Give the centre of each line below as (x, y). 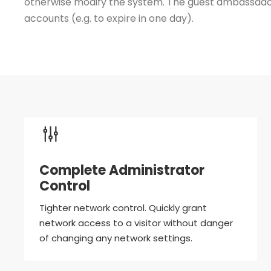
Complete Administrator (122, 171)
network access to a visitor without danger (136, 223)
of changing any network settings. (116, 238)
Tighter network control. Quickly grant (123, 208)
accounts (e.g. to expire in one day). (109, 19)
